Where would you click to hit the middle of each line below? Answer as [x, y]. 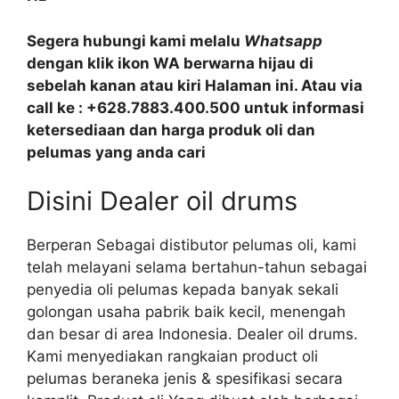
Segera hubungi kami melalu [135, 41]
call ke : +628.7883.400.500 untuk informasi [195, 107]
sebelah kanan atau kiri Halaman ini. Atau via [195, 85]
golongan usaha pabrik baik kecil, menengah [186, 312]
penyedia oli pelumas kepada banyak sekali [183, 289]
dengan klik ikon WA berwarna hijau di [170, 63]
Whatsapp [283, 41]
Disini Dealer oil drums [162, 201]
